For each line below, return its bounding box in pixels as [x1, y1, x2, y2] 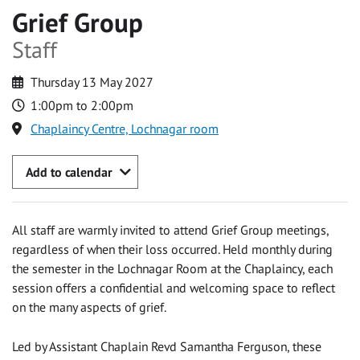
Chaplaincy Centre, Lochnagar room [31, 120, 219, 137]
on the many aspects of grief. [12, 299, 166, 316]
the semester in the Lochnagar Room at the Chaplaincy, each [12, 260, 333, 277]
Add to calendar [26, 163, 112, 180]
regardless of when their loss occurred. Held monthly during [12, 241, 333, 258]
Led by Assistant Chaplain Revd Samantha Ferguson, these [12, 338, 321, 355]
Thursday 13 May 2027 [31, 73, 154, 90]
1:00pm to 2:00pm [31, 96, 134, 113]
